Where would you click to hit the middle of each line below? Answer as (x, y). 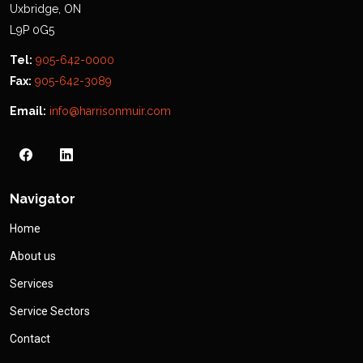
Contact (30, 339)
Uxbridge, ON (45, 9)
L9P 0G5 (32, 30)
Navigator (43, 199)
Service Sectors (50, 312)
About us (33, 256)
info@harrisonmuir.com (110, 111)
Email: (28, 111)
